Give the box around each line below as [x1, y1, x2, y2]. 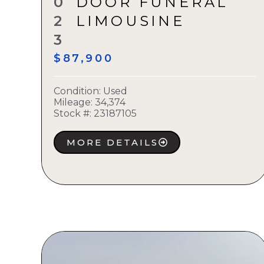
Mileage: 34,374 [54, 97, 126, 108]
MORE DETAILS [67, 137, 159, 148]
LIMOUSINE [75, 12, 185, 30]
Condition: [54, 85, 103, 97]
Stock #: [54, 108, 91, 120]
